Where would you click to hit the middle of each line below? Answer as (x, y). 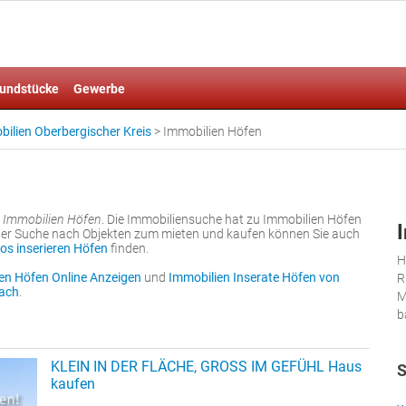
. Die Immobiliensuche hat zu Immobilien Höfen (232, 219)
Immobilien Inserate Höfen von (254, 277)
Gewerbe (99, 89)
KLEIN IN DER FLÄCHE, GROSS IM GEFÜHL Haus (206, 367)
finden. (128, 248)
